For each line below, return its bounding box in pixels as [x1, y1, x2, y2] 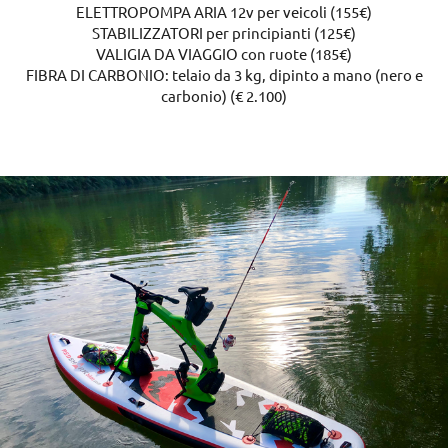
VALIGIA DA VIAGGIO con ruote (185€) [96, 43, 352, 63]
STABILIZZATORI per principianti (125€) [92, 22, 356, 42]
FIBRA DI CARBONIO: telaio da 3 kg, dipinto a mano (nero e [25, 64, 423, 84]
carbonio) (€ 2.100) [161, 85, 287, 105]
